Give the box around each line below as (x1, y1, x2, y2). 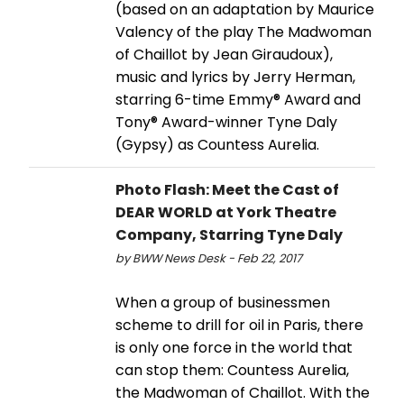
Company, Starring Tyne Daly (115, 224, 343, 245)
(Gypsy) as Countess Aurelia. (115, 133, 319, 155)
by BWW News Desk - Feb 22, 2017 (115, 250, 302, 266)
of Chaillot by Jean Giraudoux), (115, 43, 333, 65)
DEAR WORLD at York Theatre (115, 201, 336, 223)
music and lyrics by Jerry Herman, (115, 66, 355, 87)
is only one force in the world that (115, 336, 353, 358)
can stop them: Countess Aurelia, (115, 359, 349, 381)
